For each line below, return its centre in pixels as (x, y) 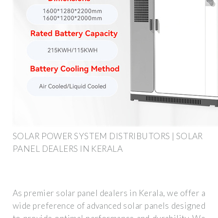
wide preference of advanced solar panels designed (109, 206)
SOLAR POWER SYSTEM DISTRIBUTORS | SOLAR (108, 136)
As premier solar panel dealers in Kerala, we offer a (109, 193)
